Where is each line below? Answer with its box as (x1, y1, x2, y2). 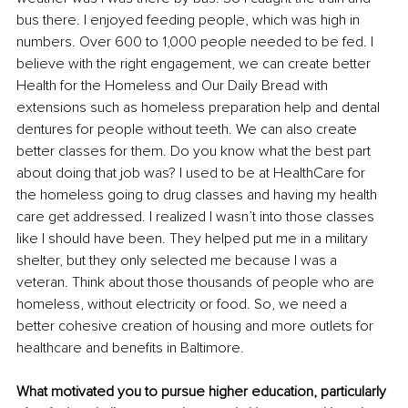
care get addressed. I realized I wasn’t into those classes (16, 207, 378, 226)
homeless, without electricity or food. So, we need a (16, 294, 351, 313)
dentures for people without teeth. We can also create (16, 119, 361, 138)
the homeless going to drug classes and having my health (16, 185, 381, 204)
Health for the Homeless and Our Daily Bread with (16, 76, 331, 95)
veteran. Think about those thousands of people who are (16, 272, 378, 291)
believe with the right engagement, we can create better (16, 54, 374, 73)
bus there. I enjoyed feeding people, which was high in (16, 10, 363, 29)
